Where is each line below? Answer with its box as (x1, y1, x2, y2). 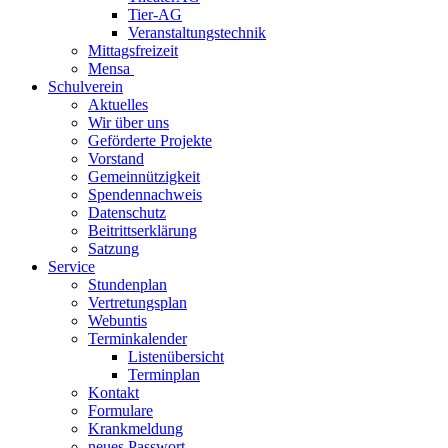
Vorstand (88, 149, 144, 167)
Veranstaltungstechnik (128, 23, 266, 41)
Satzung (88, 239, 139, 257)
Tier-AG (128, 5, 182, 23)
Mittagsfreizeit (88, 41, 178, 59)
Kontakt (88, 383, 139, 401)
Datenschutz (88, 203, 166, 221)
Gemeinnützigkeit (88, 167, 200, 185)
